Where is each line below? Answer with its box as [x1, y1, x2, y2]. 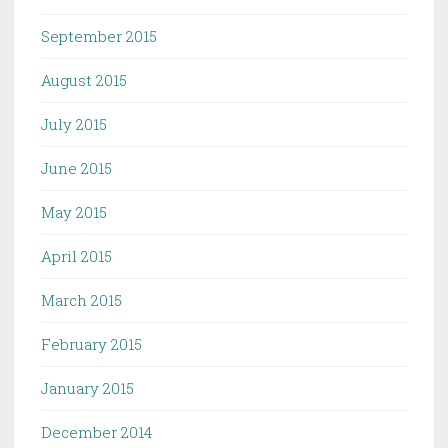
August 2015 [41, 69, 127, 90]
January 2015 [41, 377, 134, 398]
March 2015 [41, 289, 122, 310]
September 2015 [41, 25, 157, 46]
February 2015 [41, 333, 142, 354]
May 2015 [41, 201, 107, 222]
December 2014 [41, 421, 152, 442]
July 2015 [41, 113, 107, 134]
